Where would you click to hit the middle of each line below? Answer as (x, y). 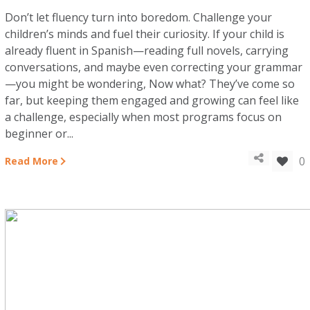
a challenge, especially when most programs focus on (144, 117)
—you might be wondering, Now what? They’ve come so (150, 84)
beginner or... (39, 134)
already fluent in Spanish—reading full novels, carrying (147, 51)
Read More (32, 161)
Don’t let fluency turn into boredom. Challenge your (139, 17)
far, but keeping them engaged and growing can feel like (152, 100)
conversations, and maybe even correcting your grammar (154, 67)
